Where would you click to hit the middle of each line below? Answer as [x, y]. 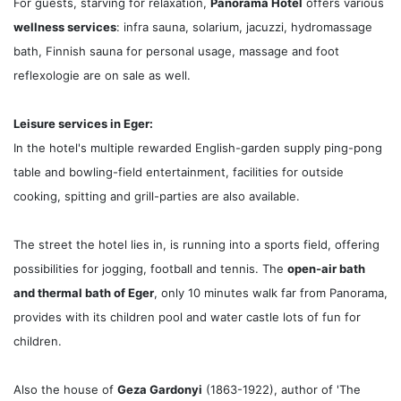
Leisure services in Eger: [83, 124]
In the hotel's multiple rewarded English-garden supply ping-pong [198, 148]
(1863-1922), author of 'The [282, 389]
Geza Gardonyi [160, 389]
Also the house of [65, 389]
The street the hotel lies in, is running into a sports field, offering [196, 244]
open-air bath [326, 269]
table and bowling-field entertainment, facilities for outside [179, 172]
